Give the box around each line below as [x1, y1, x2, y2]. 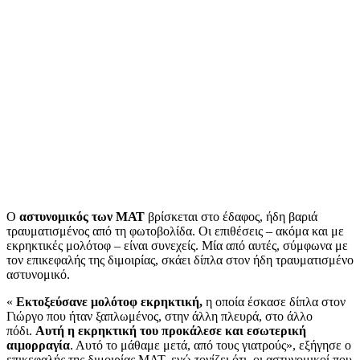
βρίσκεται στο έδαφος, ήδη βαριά [145, 209, 317, 223]
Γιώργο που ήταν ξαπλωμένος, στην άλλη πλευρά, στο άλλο [6, 309, 313, 323]
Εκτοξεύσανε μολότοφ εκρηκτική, [16, 294, 202, 309]
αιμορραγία [6, 337, 70, 352]
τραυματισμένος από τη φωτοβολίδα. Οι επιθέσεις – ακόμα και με [6, 223, 344, 238]
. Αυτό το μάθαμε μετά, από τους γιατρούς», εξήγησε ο [70, 337, 351, 352]
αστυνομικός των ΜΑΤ [19, 209, 145, 223]
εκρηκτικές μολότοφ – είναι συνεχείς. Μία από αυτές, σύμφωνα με [6, 238, 348, 252]
